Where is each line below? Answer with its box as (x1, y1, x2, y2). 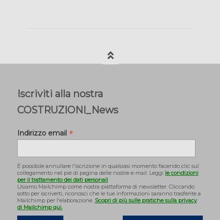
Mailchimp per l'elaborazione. (17, 197, 95, 204)
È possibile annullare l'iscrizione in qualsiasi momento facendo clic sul (17, 163, 199, 170)
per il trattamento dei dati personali (17, 176, 108, 184)
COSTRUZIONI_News (17, 104, 118, 116)
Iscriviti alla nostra (17, 88, 103, 100)
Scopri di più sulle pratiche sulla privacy (95, 197, 197, 204)
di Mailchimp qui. (17, 204, 62, 211)
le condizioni (165, 169, 198, 177)
